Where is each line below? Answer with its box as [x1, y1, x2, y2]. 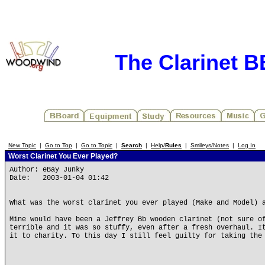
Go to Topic [81, 142, 112, 148]
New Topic [8, 142, 36, 148]
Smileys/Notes [190, 142, 229, 148]
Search [121, 142, 142, 148]
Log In [238, 142, 256, 148]
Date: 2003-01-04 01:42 [9, 174, 109, 182]
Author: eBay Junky [9, 166, 88, 174]
